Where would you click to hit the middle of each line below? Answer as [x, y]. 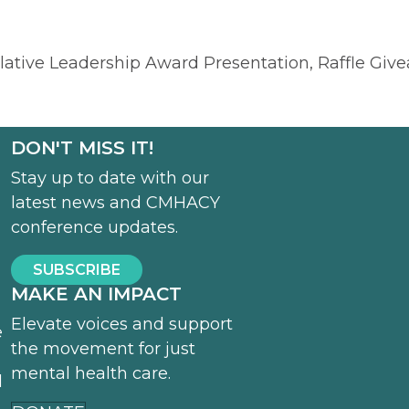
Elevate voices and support [121, 324]
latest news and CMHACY [115, 202]
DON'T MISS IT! [82, 147]
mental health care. [90, 373]
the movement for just [103, 348]
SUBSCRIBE [76, 269]
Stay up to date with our [110, 178]
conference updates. [94, 227]
